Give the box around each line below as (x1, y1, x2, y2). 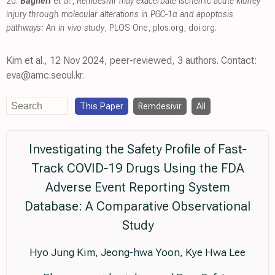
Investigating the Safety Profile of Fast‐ (28, 141, 247, 157)
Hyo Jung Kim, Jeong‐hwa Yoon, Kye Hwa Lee (29, 246, 246, 258)
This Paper (80, 100, 123, 112)
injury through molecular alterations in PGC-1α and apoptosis (6, 8, 233, 20)
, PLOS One (104, 21, 148, 33)
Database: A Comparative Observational (25, 198, 250, 214)
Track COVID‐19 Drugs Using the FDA (31, 160, 244, 176)
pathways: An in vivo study (6, 21, 104, 33)
